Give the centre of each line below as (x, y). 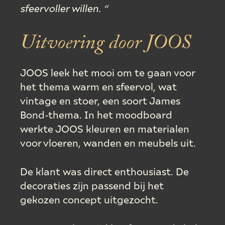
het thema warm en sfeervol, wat (99, 86)
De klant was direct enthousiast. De (105, 171)
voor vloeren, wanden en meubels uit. (108, 142)
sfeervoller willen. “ (64, 8)
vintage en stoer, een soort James (100, 100)
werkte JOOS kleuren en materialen (105, 128)
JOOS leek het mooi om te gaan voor (108, 72)
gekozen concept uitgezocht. (89, 199)
